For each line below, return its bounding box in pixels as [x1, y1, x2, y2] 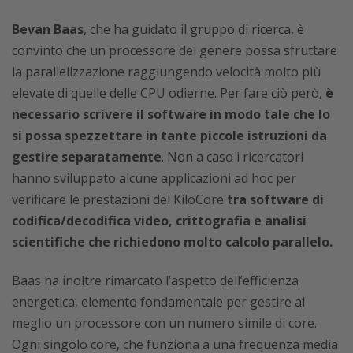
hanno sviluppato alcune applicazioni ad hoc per [12, 169, 296, 187]
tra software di [227, 191, 324, 208]
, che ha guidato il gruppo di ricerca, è [84, 20, 304, 38]
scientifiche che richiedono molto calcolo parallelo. [12, 233, 333, 251]
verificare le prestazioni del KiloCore [12, 191, 227, 208]
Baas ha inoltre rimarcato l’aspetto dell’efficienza [12, 272, 299, 289]
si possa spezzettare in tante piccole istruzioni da [12, 127, 327, 144]
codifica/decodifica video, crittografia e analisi [12, 212, 307, 229]
